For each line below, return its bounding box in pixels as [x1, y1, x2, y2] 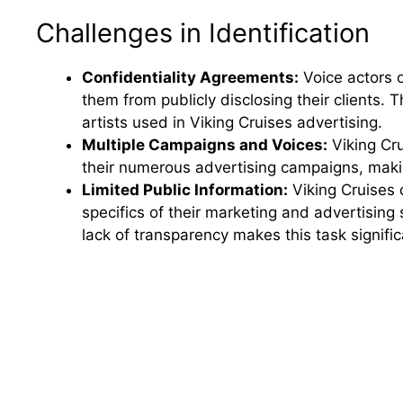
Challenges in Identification [36, 17, 370, 49]
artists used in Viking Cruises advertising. [82, 113, 382, 132]
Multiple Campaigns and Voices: [82, 136, 327, 155]
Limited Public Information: [82, 181, 288, 200]
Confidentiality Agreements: [82, 68, 299, 87]
